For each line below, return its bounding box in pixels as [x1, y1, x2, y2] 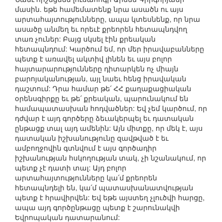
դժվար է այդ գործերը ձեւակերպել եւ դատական [15, 113, 194, 123]
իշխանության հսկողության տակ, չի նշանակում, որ [15, 153, 206, 163]
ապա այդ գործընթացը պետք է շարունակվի [15, 202, 180, 213]
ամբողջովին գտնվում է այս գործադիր [15, 143, 157, 153]
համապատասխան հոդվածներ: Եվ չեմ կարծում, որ [15, 103, 207, 113]
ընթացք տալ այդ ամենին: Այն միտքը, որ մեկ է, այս [15, 123, 203, 133]
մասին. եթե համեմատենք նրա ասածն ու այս [15, 4, 183, 14]
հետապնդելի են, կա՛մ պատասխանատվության [15, 182, 193, 193]
